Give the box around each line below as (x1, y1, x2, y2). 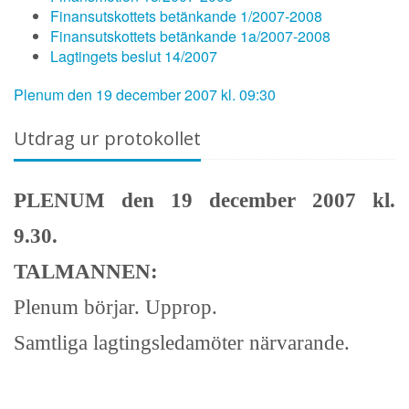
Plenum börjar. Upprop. (14, 295, 217, 320)
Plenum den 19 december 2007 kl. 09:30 (14, 84, 276, 105)
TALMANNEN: (14, 259, 158, 284)
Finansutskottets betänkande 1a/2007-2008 (50, 26, 330, 47)
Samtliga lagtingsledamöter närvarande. (14, 330, 350, 355)
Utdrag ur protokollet (14, 126, 201, 151)
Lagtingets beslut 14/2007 (50, 46, 217, 67)
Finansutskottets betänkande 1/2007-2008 (50, 5, 322, 26)
